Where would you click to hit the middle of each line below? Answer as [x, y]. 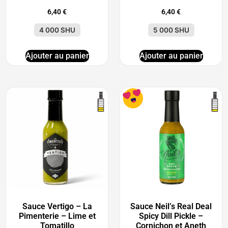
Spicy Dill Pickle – [171, 216]
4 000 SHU [57, 30]
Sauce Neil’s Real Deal [171, 206]
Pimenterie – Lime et [57, 216]
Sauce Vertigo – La [57, 206]
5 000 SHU [171, 30]
